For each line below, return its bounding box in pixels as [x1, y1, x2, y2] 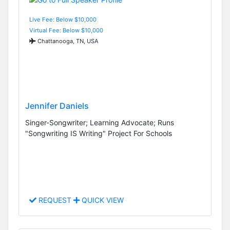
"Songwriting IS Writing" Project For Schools [25, 129, 172, 138]
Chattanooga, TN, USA [36, 37, 99, 45]
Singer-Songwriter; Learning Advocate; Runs [25, 118, 174, 127]
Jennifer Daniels [25, 101, 89, 111]
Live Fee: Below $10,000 [29, 15, 97, 23]
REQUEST [36, 196, 73, 205]
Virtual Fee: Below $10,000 [29, 26, 103, 34]
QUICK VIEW [80, 196, 124, 205]
